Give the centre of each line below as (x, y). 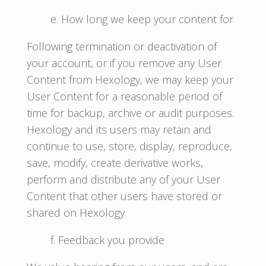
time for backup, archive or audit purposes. (130, 113)
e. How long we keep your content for (142, 19)
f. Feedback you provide (107, 240)
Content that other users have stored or (124, 196)
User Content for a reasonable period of (124, 96)
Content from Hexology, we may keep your (130, 80)
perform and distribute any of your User (123, 179)
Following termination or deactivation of (121, 46)
